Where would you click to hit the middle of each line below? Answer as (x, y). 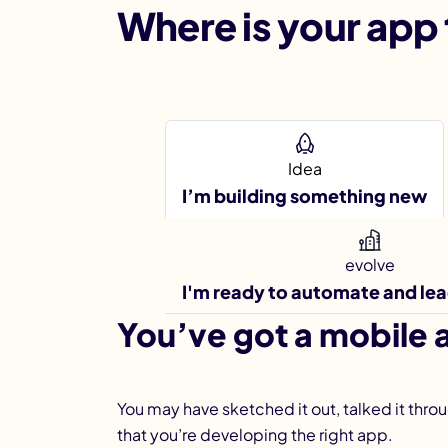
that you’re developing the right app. (255, 435)
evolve (370, 265)
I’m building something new (304, 195)
